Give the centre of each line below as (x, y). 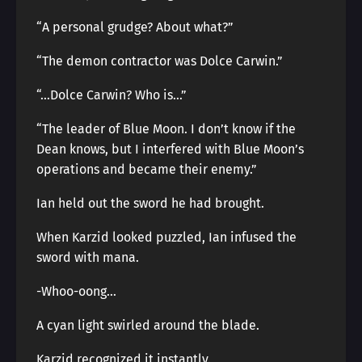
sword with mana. (88, 257)
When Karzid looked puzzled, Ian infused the (166, 237)
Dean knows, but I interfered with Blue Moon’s (170, 149)
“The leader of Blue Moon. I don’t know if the (166, 129)
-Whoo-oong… (76, 291)
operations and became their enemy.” (147, 169)
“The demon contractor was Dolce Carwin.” (160, 61)
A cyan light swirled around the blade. (148, 325)
